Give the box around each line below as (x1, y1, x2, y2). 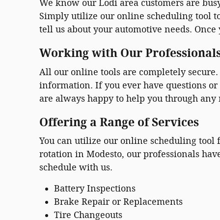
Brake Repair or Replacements (54, 196, 183, 207)
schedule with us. (39, 162, 112, 173)
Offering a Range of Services (39, 115, 199, 129)
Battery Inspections (54, 183, 136, 194)
